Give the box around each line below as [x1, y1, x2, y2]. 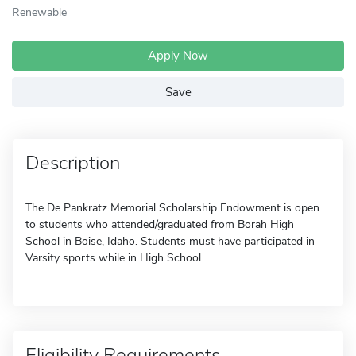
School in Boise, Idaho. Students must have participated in [25, 234, 315, 249]
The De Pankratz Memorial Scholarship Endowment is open [25, 200, 319, 215]
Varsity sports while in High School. [25, 250, 203, 265]
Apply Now [148, 48, 208, 64]
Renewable [12, 4, 67, 20]
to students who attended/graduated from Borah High [25, 217, 294, 232]
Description [25, 150, 120, 176]
